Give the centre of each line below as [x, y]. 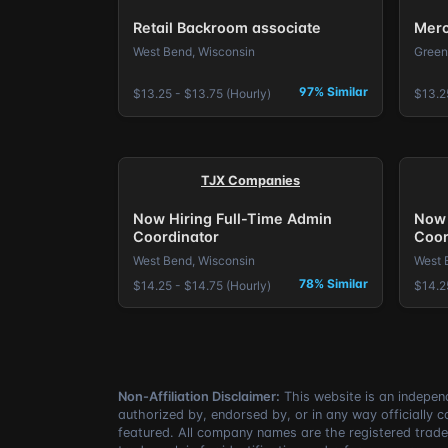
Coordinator [175, 237]
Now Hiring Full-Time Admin [232, 219]
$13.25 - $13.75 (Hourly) [201, 94]
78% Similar [334, 283]
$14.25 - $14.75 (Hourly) [201, 285]
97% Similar [334, 92]
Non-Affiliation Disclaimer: [199, 397]
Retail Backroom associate [226, 28]
